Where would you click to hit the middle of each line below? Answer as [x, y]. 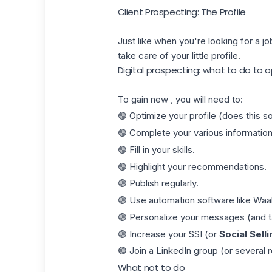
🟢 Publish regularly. [158, 183]
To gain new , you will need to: [180, 99]
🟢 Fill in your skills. [156, 149]
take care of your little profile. [179, 55]
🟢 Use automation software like [185, 200]
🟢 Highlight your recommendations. [192, 166]
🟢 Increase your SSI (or [168, 234]
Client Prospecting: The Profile [182, 12]
